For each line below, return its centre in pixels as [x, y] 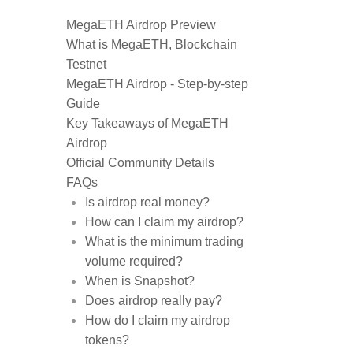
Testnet [88, 64]
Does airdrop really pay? [154, 301]
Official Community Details [140, 163]
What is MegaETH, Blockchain [152, 45]
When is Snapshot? [140, 281]
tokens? [107, 340]
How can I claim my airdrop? [164, 222]
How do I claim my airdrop [158, 320]
